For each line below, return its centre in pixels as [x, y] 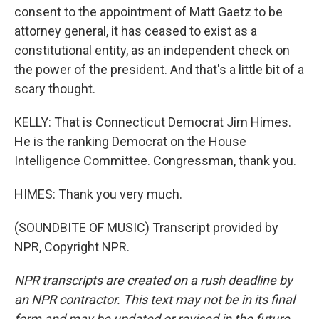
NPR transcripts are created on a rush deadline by [153, 280]
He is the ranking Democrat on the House [130, 141]
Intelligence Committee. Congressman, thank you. [155, 160]
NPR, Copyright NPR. [72, 246]
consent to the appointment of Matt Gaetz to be [148, 11]
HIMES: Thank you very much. [98, 194]
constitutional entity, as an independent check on [152, 50]
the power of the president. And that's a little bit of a [159, 69]
